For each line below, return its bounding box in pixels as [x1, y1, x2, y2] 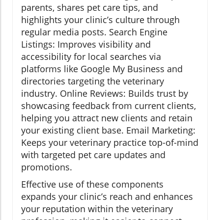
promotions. [21, 161, 72, 173]
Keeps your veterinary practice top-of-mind [21, 136, 198, 148]
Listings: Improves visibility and [21, 38, 151, 50]
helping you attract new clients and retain [21, 111, 192, 124]
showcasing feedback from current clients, [21, 99, 196, 111]
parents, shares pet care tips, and [21, 1, 158, 13]
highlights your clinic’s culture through [21, 13, 180, 26]
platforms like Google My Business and [21, 62, 183, 75]
